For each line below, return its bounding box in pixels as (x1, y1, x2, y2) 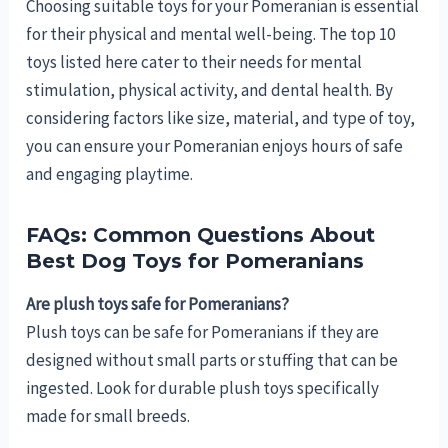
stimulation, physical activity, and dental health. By (26, 79, 394, 102)
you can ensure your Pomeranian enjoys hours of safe (26, 135, 404, 158)
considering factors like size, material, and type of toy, (26, 107, 416, 130)
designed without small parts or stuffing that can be (26, 349, 399, 372)
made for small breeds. (26, 405, 191, 428)
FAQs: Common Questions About (26, 223, 376, 248)
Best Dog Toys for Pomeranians (26, 249, 365, 274)
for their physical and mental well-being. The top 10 (26, 23, 396, 46)
